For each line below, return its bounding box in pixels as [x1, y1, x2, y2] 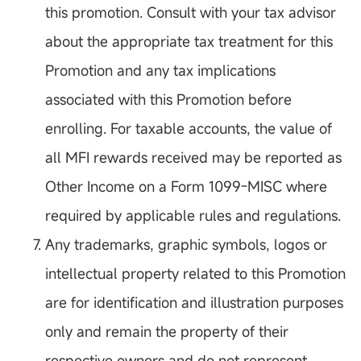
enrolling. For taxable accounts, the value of [45, 118, 332, 139]
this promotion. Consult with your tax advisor [45, 2, 336, 23]
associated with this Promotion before [45, 89, 292, 110]
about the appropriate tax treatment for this [45, 31, 333, 52]
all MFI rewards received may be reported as [45, 147, 342, 168]
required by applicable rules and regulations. [45, 205, 341, 226]
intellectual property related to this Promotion [45, 263, 346, 284]
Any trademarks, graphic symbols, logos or [45, 234, 327, 255]
